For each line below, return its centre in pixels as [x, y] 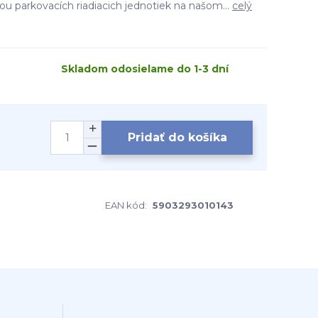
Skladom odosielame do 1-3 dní [145, 69]
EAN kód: [126, 205]
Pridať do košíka [177, 137]
